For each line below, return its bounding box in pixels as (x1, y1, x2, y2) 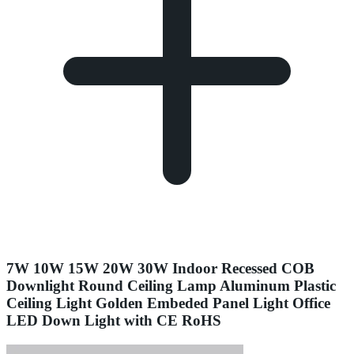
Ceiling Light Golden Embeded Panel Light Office (6, 295, 330, 312)
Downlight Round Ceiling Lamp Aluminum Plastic (6, 277, 336, 295)
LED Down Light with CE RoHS (6, 312, 221, 330)
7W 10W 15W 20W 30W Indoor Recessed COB (6, 260, 314, 277)
